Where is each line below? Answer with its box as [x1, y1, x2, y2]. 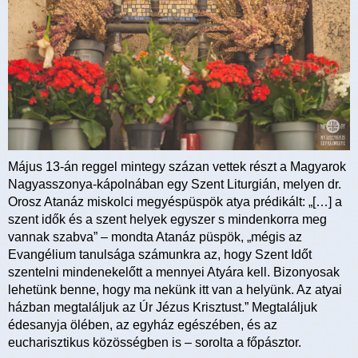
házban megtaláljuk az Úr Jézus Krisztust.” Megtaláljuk [8, 300, 317, 314]
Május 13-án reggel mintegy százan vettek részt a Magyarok [8, 159, 346, 173]
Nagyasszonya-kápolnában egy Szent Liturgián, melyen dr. [8, 177, 341, 191]
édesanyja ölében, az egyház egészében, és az [8, 317, 277, 332]
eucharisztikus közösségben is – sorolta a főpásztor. [8, 335, 301, 349]
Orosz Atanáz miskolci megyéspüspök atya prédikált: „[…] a [8, 194, 342, 209]
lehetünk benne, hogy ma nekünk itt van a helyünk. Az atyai [8, 282, 342, 296]
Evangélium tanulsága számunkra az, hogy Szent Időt [8, 247, 312, 261]
